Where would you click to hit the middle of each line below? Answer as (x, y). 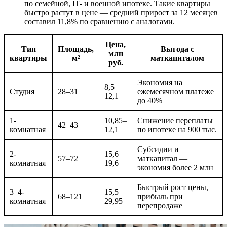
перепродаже (160, 205)
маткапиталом (177, 58)
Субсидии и (158, 149)
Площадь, (76, 49)
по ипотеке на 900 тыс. (177, 129)
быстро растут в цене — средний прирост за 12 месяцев (121, 12)
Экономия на (160, 82)
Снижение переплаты (175, 120)
